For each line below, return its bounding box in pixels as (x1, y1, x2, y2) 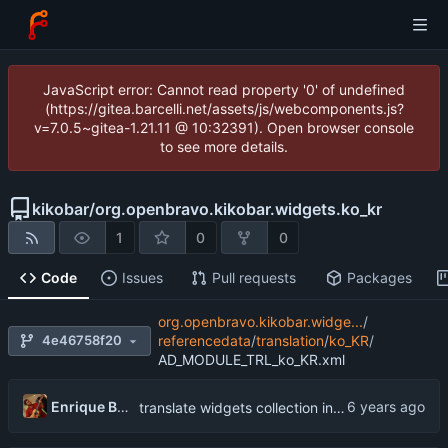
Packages (346, 269, 412, 287)
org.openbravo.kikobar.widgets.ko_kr (95, 198, 382, 219)
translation (255, 332, 324, 350)
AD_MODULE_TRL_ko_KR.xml (157, 351, 345, 369)
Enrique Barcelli (116, 397, 129, 415)
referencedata (157, 332, 251, 350)
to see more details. (160, 138, 288, 155)
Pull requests (211, 269, 296, 287)
